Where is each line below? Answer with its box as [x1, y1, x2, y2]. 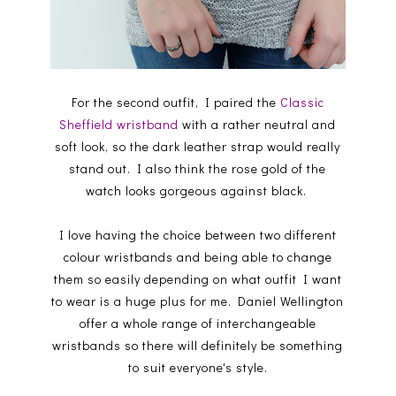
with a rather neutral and [179, 115, 337, 133]
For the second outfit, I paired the [71, 93, 280, 110]
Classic [279, 93, 324, 110]
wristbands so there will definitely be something [52, 336, 344, 354]
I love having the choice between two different [58, 225, 337, 243]
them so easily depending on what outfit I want [53, 270, 342, 287]
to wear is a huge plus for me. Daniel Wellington [51, 292, 345, 309]
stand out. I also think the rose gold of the [69, 159, 327, 177]
